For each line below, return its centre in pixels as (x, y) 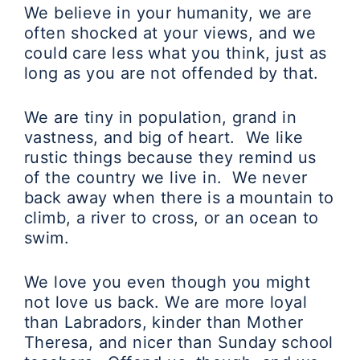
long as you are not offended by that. (172, 73)
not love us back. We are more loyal (166, 302)
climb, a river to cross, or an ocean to (172, 218)
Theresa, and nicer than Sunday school (179, 342)
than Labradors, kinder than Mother (164, 322)
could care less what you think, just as (176, 53)
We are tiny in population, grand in (160, 117)
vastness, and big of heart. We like (164, 137)
